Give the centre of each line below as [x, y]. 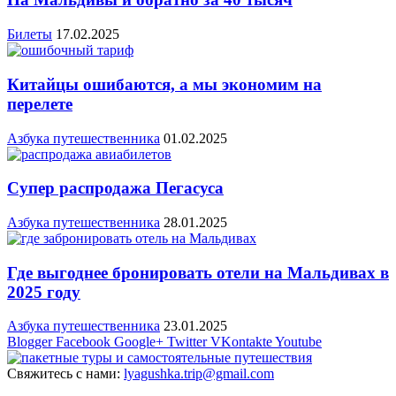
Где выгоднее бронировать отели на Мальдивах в [198, 272]
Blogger [30, 342]
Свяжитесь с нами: [65, 374]
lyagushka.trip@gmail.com [199, 374]
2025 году [44, 292]
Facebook [83, 342]
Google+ [139, 342]
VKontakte [241, 342]
